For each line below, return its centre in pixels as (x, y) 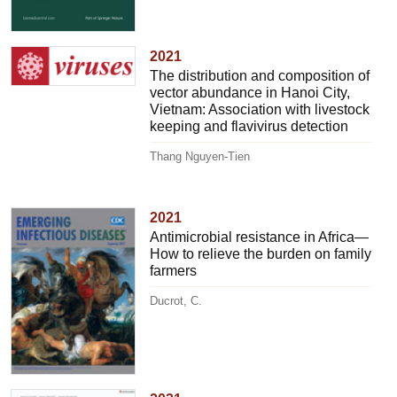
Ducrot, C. (176, 301)
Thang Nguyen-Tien (200, 157)
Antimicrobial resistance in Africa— (260, 237)
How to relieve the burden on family (261, 254)
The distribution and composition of (260, 76)
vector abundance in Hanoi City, (250, 93)
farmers (174, 271)
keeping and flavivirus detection (249, 127)
